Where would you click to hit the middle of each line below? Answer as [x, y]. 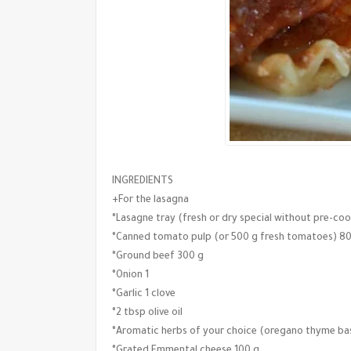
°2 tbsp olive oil [147, 313]
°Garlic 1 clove [144, 294]
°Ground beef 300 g [158, 257]
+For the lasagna [150, 200]
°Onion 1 [130, 275]
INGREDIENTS [143, 181]
